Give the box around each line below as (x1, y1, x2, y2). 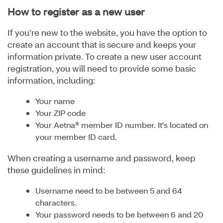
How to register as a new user (7, 5, 145, 18)
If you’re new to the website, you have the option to (7, 27, 207, 38)
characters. (35, 197, 77, 208)
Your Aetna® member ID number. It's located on (35, 119, 208, 130)
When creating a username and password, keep (7, 152, 195, 164)
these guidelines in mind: (7, 164, 105, 176)
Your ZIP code (35, 108, 86, 118)
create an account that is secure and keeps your (7, 39, 196, 50)
